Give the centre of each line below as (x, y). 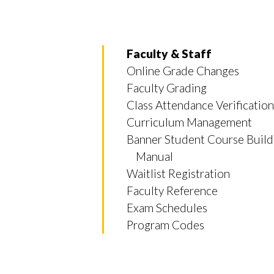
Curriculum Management (189, 122)
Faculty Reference (172, 191)
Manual (154, 156)
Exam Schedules (167, 208)
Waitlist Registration (178, 173)
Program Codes (165, 225)
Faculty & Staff (169, 54)
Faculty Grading (167, 88)
